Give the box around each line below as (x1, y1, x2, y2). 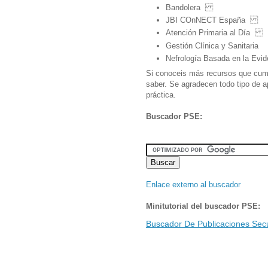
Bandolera (166, 2, 213, 12)
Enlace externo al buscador (146, 179, 240, 189)
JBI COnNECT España (166, 16, 258, 25)
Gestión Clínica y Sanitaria (166, 41, 258, 50)
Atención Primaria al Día (166, 28, 263, 38)
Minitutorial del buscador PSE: (146, 201, 260, 211)
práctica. (146, 90, 176, 99)
